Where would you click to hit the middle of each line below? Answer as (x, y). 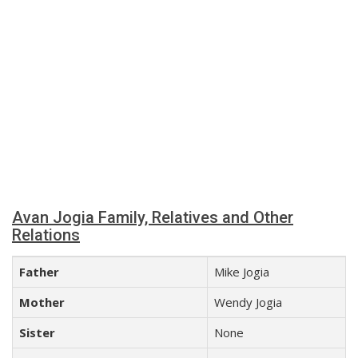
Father (39, 272)
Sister (37, 332)
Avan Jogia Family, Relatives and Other (153, 217)
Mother (42, 302)
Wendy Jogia (248, 302)
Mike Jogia (242, 272)
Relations (46, 235)
